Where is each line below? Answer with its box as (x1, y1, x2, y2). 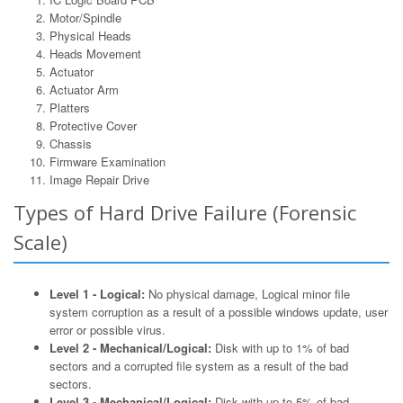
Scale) (13, 228, 67, 255)
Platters (49, 98, 90, 116)
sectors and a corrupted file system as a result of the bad (49, 356, 348, 374)
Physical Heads (49, 26, 131, 44)
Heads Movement (49, 44, 141, 62)
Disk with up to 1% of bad (211, 338, 349, 356)
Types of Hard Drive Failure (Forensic (13, 198, 356, 226)
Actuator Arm (49, 80, 119, 98)
